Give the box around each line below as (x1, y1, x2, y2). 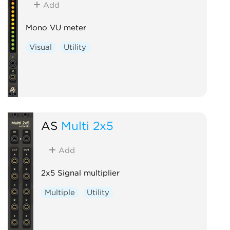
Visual (29, 42, 52, 52)
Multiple (45, 187, 75, 197)
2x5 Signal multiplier (41, 168, 120, 178)
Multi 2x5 (61, 118, 113, 132)
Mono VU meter (25, 23, 86, 32)
